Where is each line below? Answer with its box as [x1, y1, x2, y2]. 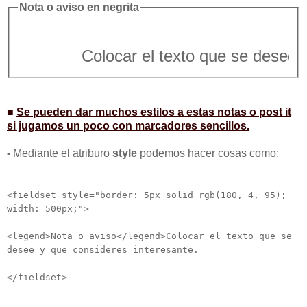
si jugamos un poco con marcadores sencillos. [7, 119, 249, 132]
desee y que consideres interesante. [7, 244, 199, 255]
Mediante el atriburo [13, 147, 112, 159]
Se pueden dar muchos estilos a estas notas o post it [16, 106, 291, 118]
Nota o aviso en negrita [19, 1, 139, 14]
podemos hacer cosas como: [137, 147, 279, 159]
